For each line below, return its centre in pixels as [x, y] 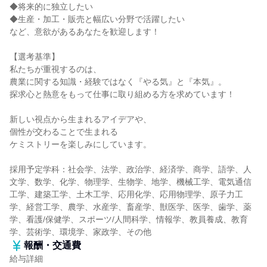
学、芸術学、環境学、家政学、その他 [80, 232]
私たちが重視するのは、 [55, 69]
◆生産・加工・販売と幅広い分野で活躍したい [97, 19]
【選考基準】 [35, 57]
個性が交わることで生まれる [64, 132]
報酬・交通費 [52, 245]
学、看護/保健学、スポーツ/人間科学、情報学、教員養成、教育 [129, 219]
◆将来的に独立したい [51, 7]
